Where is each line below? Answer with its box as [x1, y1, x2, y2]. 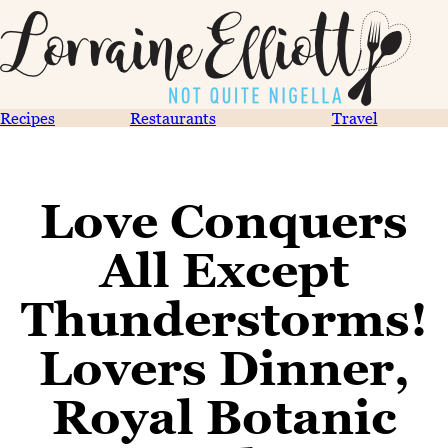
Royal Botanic [51, 389, 397, 445]
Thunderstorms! [20, 291, 428, 347]
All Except [99, 242, 349, 298]
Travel [331, 109, 378, 127]
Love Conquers [40, 193, 408, 249]
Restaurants [129, 109, 216, 127]
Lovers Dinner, [38, 340, 410, 396]
